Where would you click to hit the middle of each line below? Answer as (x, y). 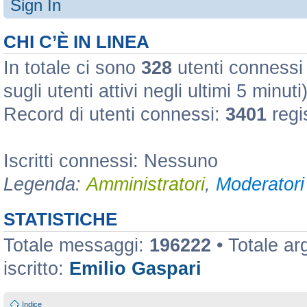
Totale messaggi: (76, 245)
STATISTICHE (60, 219)
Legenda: (45, 184)
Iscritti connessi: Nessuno (111, 161)
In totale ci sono (72, 68)
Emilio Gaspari (135, 269)
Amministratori (146, 184)
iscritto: (36, 269)
